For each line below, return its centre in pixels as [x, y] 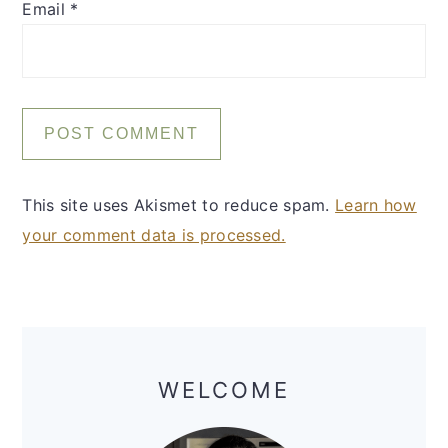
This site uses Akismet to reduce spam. [179, 205]
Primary [67, 342]
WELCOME [224, 390]
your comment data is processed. [154, 235]
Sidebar [68, 373]
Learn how [376, 205]
